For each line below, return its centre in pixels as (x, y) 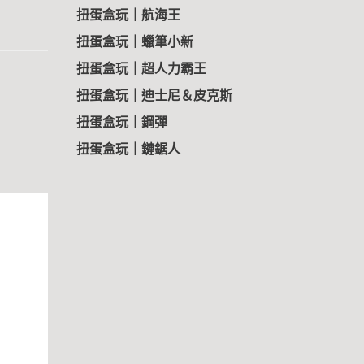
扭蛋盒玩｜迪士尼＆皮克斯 (154, 96)
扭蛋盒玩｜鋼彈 (121, 123)
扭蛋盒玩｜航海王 (128, 15)
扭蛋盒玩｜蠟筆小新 (134, 42)
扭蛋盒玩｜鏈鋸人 (128, 149)
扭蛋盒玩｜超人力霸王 (141, 69)
